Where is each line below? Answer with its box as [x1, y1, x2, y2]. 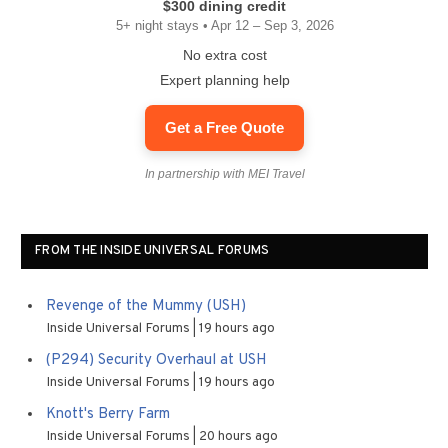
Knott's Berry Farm [46, 405, 170, 424]
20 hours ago [199, 428, 278, 445]
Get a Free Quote [165, 119, 284, 136]
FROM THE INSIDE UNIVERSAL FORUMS [35, 243, 270, 259]
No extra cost [182, 47, 267, 63]
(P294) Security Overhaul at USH [46, 351, 267, 370]
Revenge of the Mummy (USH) [46, 297, 246, 316]
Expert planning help [159, 72, 290, 88]
